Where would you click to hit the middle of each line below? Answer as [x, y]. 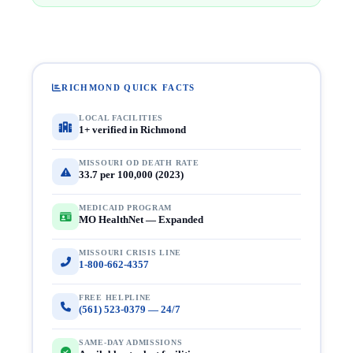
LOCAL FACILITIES [121, 118]
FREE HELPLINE [115, 297]
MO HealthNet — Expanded [141, 219]
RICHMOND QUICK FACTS [128, 87]
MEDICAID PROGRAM [126, 208]
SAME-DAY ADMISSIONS [131, 342]
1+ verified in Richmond [132, 130]
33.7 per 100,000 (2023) [131, 175]
